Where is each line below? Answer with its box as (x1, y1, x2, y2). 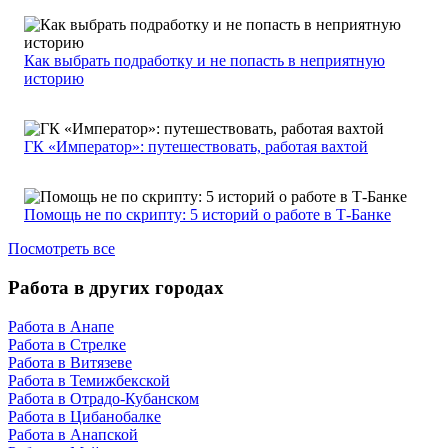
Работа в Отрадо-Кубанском (8, 389, 199, 407)
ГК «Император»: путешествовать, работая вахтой (24, 138, 368, 156)
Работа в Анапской (8, 425, 138, 443)
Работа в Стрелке (8, 335, 126, 353)
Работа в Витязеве (8, 353, 132, 371)
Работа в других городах (8, 277, 224, 299)
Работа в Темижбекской (8, 371, 170, 389)
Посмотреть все (8, 240, 115, 258)
